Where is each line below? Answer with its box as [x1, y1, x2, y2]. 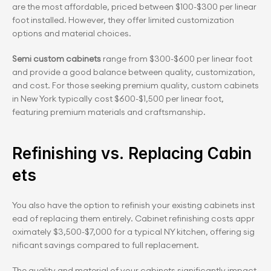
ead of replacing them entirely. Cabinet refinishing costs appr [12, 213, 255, 224]
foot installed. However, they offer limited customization [12, 15, 234, 25]
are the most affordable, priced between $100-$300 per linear [12, 1, 256, 12]
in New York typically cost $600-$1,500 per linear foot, [12, 93, 224, 104]
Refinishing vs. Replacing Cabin [12, 144, 252, 163]
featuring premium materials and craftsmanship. [12, 106, 206, 117]
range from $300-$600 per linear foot [103, 53, 252, 64]
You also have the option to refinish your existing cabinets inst [12, 200, 255, 211]
